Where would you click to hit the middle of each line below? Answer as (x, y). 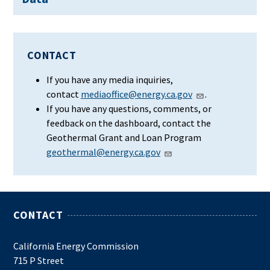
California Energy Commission (76, 246)
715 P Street (39, 260)
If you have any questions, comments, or (129, 108)
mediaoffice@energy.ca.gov (136, 94)
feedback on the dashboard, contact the (128, 123)
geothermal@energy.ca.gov (103, 152)
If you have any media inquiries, (109, 79)
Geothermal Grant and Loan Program (124, 137)
